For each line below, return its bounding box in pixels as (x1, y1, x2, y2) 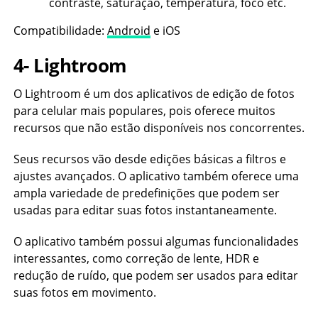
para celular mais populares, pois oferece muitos (13, 103, 275, 119)
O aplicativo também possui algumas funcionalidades (13, 234, 299, 249)
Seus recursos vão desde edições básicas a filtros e (13, 151, 286, 167)
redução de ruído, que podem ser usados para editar (13, 268, 298, 283)
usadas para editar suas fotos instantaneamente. (13, 202, 277, 218)
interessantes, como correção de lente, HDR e (13, 251, 259, 266)
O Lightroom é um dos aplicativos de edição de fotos (13, 86, 295, 102)
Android (106, 23, 150, 38)
